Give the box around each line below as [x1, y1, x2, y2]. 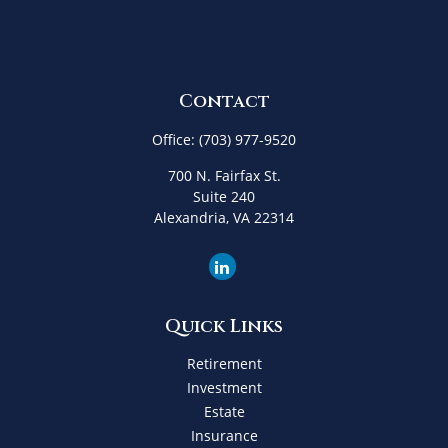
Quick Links [165, 314, 283, 339]
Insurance [190, 426, 258, 445]
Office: [152, 130, 199, 149]
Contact [178, 89, 270, 114]
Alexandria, [154, 208, 229, 227]
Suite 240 [193, 187, 255, 206]
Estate [203, 402, 245, 421]
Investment [186, 378, 262, 397]
